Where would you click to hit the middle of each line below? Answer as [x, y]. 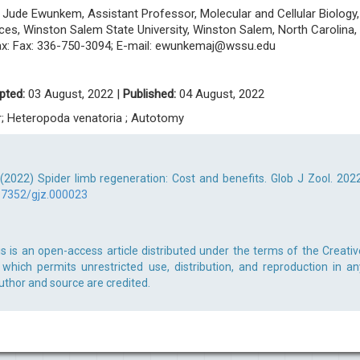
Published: [149, 94]
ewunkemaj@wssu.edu [215, 46]
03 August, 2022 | [74, 94]
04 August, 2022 [220, 94]
